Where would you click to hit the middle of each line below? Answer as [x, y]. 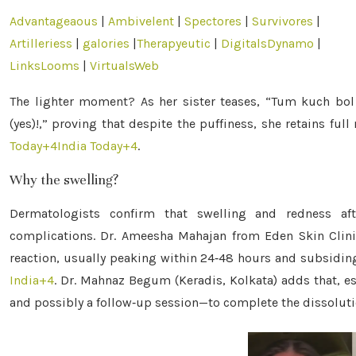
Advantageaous [54, 21]
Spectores [213, 21]
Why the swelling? [64, 180]
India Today [90, 146]
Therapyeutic [174, 43]
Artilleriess [41, 43]
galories [106, 43]
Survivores [282, 21]
